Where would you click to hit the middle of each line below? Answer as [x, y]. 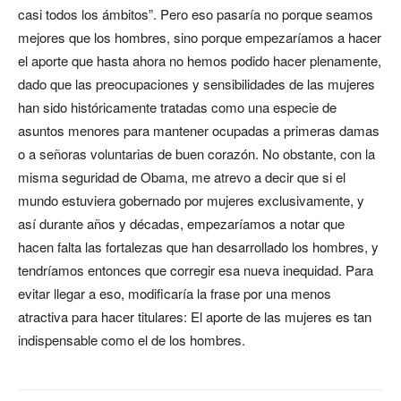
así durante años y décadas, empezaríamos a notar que [181, 223]
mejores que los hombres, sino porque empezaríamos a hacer [200, 37]
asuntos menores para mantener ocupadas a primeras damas [199, 130]
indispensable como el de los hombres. [132, 340]
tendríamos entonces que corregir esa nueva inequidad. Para [196, 270]
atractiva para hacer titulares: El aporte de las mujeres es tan [195, 316]
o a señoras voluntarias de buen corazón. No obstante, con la [196, 154]
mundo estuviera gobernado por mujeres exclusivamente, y [191, 200]
